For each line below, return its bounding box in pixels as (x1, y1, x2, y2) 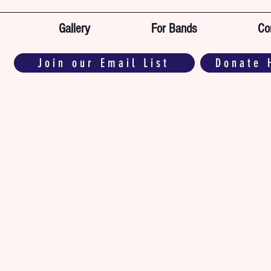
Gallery (59, 21, 90, 36)
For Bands (151, 21, 197, 36)
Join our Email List (37, 56, 169, 70)
